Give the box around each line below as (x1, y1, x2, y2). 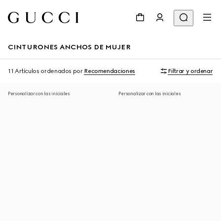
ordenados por (40, 68, 83, 74)
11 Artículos (8, 68, 39, 74)
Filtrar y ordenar (168, 68, 213, 74)
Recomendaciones (84, 68, 135, 74)
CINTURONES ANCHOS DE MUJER (8, 43, 131, 51)
